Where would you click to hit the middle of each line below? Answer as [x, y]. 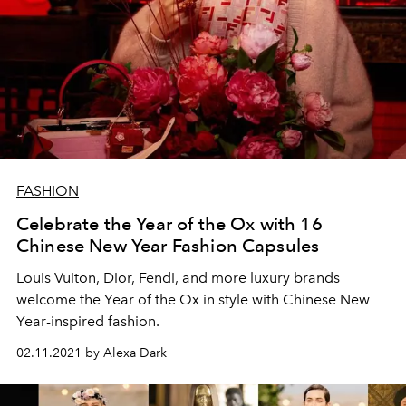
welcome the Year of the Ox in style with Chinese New [193, 300]
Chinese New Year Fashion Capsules [168, 246]
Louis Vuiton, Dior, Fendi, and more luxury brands [178, 278]
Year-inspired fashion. [88, 322]
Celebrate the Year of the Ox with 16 [169, 224]
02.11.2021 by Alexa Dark [92, 353]
